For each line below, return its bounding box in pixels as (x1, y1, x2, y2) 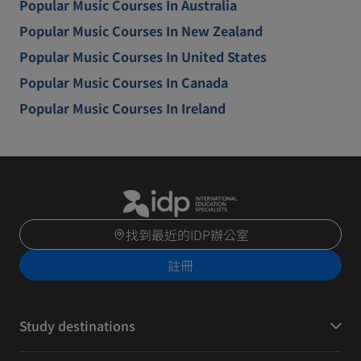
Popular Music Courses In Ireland (19, 98, 226, 118)
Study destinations (19, 316, 135, 336)
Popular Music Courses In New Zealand (19, 21, 263, 40)
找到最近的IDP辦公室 (125, 225, 249, 245)
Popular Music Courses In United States (19, 47, 267, 66)
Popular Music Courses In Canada (19, 73, 228, 92)
